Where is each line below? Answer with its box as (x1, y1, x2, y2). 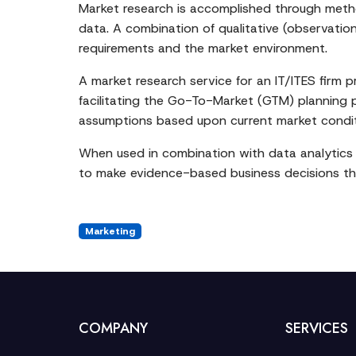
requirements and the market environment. (79, 40, 327, 56)
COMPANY (79, 318, 148, 339)
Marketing (84, 225, 135, 238)
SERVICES (284, 318, 348, 339)
